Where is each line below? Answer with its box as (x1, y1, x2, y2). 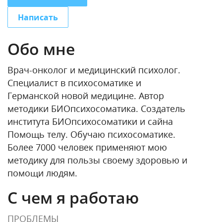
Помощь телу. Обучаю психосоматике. (7, 128, 175, 141)
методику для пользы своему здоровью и (7, 154, 187, 166)
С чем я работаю (7, 187, 139, 209)
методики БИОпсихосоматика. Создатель (7, 103, 185, 115)
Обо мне (7, 38, 75, 60)
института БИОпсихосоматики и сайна (7, 115, 173, 128)
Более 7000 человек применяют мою (7, 141, 167, 154)
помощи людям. (7, 167, 77, 179)
